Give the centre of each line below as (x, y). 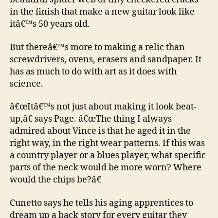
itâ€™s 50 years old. (50, 24)
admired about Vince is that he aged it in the (100, 131)
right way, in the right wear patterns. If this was (107, 143)
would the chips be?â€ (55, 180)
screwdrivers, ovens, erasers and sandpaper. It (106, 59)
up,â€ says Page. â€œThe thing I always (91, 119)
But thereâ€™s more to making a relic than (97, 47)
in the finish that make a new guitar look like (102, 12)
